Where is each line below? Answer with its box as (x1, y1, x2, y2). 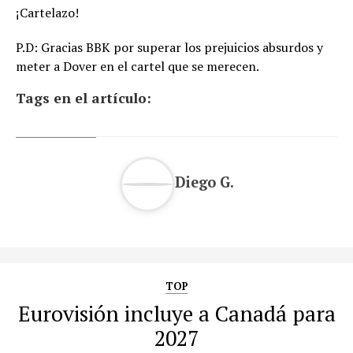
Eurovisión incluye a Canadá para (17, 299, 336, 328)
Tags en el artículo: (16, 88, 151, 107)
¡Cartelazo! (16, 3, 79, 21)
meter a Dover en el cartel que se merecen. (16, 57, 259, 75)
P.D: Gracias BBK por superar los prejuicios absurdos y (16, 38, 323, 56)
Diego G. (174, 173, 234, 192)
